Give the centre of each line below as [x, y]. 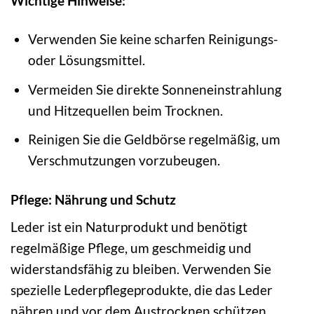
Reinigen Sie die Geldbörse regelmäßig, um [155, 139]
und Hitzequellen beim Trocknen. [126, 110]
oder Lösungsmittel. [87, 60]
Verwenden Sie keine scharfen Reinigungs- [153, 39]
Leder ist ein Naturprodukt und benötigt [129, 227]
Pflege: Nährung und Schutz [93, 199]
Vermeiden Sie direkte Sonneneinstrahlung [155, 89]
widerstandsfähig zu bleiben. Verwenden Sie [141, 269]
